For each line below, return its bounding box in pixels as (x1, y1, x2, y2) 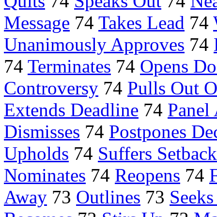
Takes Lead (98, 12, 185, 33)
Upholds (4, 143, 69, 164)
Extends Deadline (4, 99, 139, 121)
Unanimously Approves (4, 34, 185, 55)
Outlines (76, 186, 140, 208)
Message (4, 12, 70, 33)
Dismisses (4, 121, 80, 142)
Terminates (28, 56, 111, 77)
